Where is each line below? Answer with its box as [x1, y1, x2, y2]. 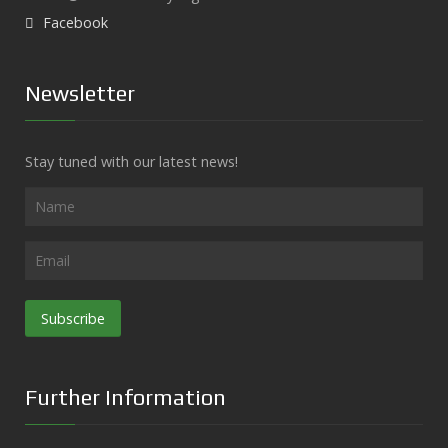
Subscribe [41, 309, 105, 329]
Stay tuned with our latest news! [25, 152, 238, 172]
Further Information [25, 385, 226, 411]
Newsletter [25, 81, 135, 107]
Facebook [43, 13, 108, 33]
